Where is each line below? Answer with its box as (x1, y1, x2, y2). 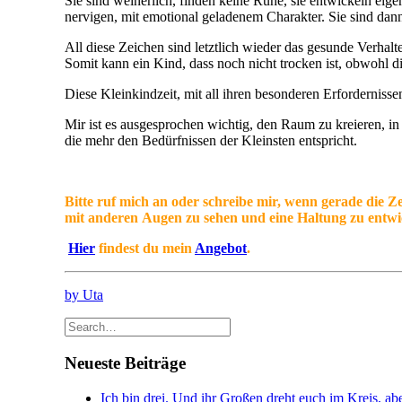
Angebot (195, 240, 247, 257)
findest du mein (95, 240, 195, 257)
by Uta (65, 287, 103, 303)
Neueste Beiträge (65, 354, 186, 373)
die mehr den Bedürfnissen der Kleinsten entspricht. (65, 133, 357, 149)
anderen (88, 210, 138, 226)
